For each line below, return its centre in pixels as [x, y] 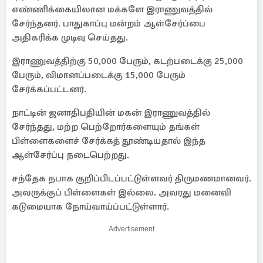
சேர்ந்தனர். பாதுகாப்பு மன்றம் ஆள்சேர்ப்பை [109, 23]
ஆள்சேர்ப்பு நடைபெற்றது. [70, 155]
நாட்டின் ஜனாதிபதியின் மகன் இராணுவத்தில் [111, 113]
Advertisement [131, 229]
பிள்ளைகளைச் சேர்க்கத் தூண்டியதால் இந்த [109, 141]
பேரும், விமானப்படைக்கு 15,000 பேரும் [99, 75]
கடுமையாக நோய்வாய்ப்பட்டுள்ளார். [90, 207]
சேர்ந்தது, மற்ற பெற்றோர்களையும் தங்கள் [106, 127]
